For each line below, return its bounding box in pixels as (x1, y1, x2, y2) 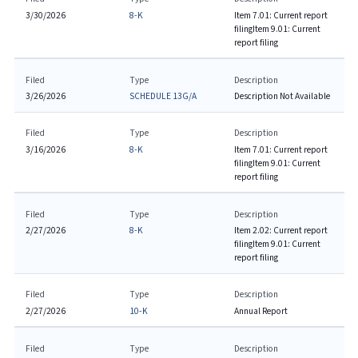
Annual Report (233, 304, 288, 317)
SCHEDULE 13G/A (129, 90, 197, 102)
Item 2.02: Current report (233, 225, 328, 237)
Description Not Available (233, 90, 330, 102)
